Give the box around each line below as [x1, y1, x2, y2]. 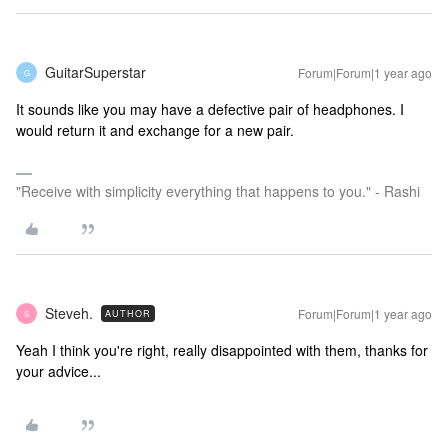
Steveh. [45, 303, 93, 324]
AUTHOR [105, 307, 151, 321]
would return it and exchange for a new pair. [16, 120, 294, 141]
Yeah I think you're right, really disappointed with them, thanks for [16, 340, 428, 361]
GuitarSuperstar [45, 62, 146, 83]
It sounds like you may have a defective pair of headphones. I [16, 99, 404, 120]
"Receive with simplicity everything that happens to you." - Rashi [16, 181, 420, 202]
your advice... [16, 361, 101, 382]
